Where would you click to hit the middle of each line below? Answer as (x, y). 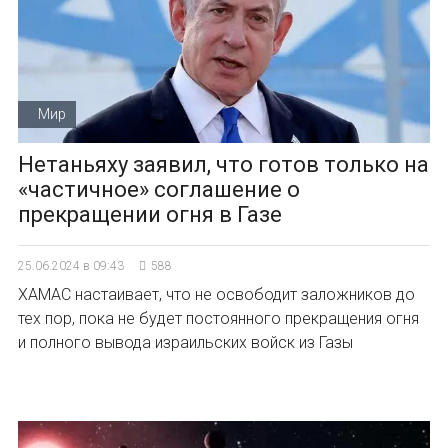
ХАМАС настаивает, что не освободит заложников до (216, 294)
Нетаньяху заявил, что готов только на (223, 164)
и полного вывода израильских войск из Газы (185, 342)
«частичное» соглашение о (159, 189)
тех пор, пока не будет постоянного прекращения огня (218, 318)
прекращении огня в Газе (150, 214)
